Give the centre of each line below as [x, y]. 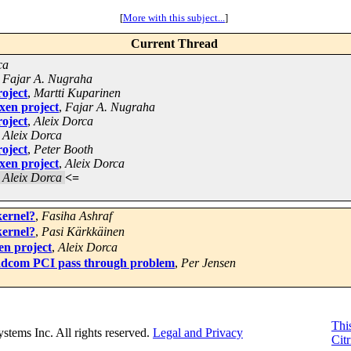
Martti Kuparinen [77, 93]
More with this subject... [174, 18]
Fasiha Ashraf [77, 216]
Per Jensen [208, 263]
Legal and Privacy [198, 333]
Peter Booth [63, 150]
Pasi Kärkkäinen [83, 232]
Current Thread [174, 44]
